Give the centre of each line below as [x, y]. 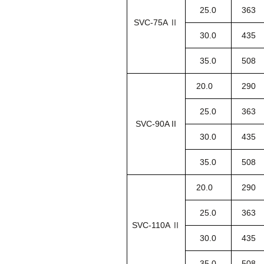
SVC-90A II [156, 123]
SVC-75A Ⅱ [156, 22]
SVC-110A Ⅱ [156, 225]
